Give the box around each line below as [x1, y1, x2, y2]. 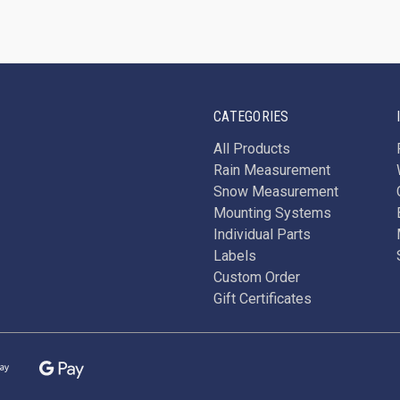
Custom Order [213, 269, 301, 286]
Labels [213, 247, 257, 264]
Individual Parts [213, 226, 312, 243]
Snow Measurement [213, 183, 339, 200]
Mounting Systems [213, 204, 332, 221]
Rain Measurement [213, 162, 331, 179]
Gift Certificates [213, 290, 312, 307]
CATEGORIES [213, 108, 289, 125]
